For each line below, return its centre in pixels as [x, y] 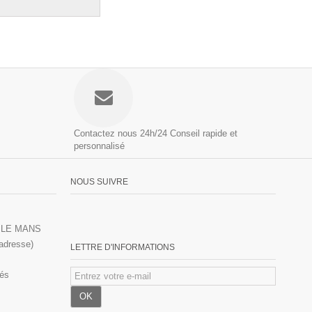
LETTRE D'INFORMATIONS [123, 247]
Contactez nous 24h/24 [120, 133]
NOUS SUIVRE [99, 181]
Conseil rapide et [204, 133]
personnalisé [99, 146]
